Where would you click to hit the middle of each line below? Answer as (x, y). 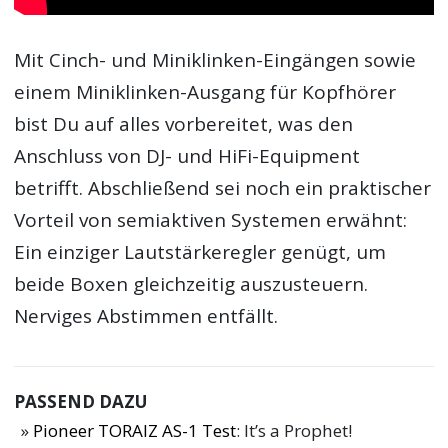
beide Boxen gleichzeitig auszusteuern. (191, 283)
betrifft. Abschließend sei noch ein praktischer (223, 187)
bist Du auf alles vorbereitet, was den (184, 123)
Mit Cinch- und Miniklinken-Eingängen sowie (215, 59)
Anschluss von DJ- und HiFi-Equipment (187, 155)
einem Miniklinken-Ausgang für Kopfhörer (205, 91)
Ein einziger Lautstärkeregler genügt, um (200, 251)
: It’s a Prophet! (294, 431)
